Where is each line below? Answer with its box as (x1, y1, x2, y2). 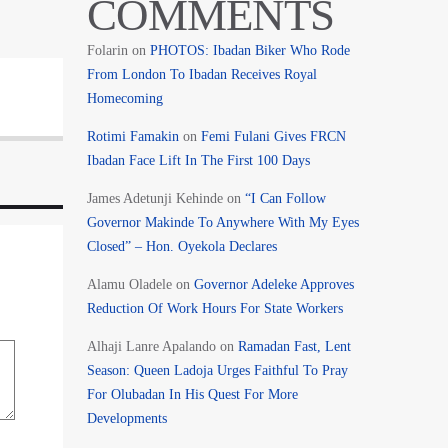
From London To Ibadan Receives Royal (86, 66, 317, 82)
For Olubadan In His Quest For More (86, 386, 298, 402)
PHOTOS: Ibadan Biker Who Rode (149, 42, 350, 58)
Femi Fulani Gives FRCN (200, 128, 346, 144)
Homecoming (86, 90, 163, 106)
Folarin (86, 42, 128, 58)
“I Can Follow (244, 190, 326, 206)
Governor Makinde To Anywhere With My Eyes (86, 214, 359, 230)
